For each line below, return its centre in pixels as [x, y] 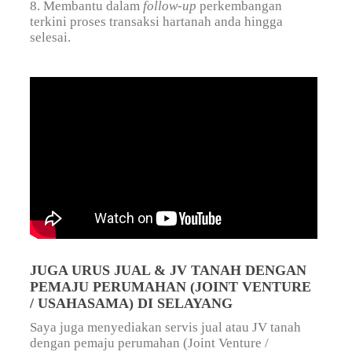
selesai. [51, 38]
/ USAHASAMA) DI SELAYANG [132, 304]
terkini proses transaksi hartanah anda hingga [157, 22]
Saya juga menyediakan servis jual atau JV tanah [166, 328]
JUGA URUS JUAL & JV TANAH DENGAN [169, 271]
